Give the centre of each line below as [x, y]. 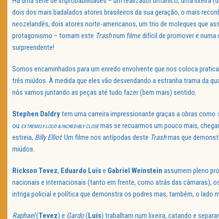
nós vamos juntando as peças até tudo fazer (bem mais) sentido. [104, 93]
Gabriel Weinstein [135, 171]
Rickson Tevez [35, 171]
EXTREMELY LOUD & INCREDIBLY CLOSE [60, 127]
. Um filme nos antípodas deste [106, 138]
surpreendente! [33, 48]
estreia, [23, 138]
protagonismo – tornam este [54, 36]
